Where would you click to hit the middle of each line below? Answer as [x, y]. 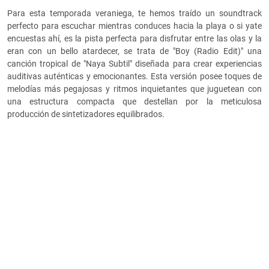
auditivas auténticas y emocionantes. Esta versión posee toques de [134, 77]
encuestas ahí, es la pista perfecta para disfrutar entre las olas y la [134, 39]
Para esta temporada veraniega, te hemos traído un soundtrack [134, 14]
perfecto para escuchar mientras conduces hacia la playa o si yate [134, 26]
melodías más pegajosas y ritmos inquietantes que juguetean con [134, 89]
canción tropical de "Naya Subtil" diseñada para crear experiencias [134, 64]
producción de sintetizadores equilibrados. [87, 114]
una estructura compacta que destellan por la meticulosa [134, 102]
